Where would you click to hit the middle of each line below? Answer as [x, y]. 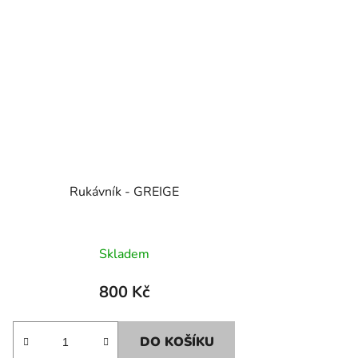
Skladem [124, 254]
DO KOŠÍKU [177, 342]
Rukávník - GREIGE [124, 191]
